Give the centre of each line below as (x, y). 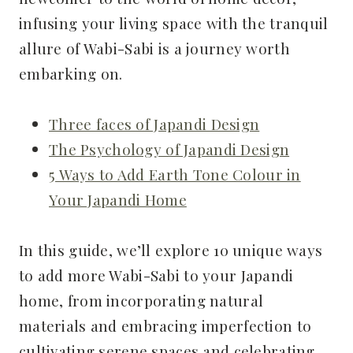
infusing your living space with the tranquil (174, 23)
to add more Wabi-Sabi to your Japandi (156, 275)
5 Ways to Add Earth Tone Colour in (175, 174)
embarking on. (71, 73)
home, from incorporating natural (141, 300)
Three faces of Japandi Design (154, 124)
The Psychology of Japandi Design (169, 149)
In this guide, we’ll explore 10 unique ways (171, 250)
